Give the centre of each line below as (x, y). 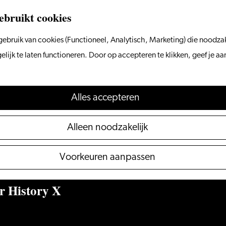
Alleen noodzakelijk (107, 128)
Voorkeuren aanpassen (107, 157)
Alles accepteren (105, 98)
